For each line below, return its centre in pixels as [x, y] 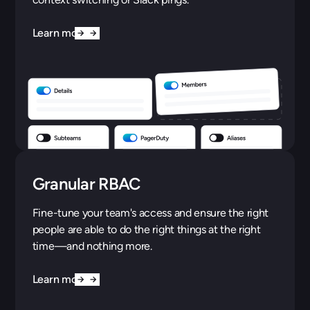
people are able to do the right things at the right [146, 229]
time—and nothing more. [92, 246]
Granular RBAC [86, 183]
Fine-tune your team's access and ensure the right [151, 212]
